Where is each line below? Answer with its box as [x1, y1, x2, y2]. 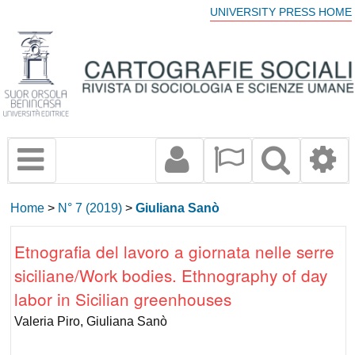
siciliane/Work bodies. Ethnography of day [14, 263, 328, 288]
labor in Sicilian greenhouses [14, 287, 232, 311]
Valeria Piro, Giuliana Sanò [14, 314, 168, 328]
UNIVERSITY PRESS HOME [209, 6, 352, 18]
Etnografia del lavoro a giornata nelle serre [14, 239, 335, 264]
